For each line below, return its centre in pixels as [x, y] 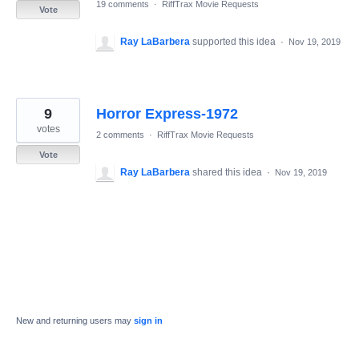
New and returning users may [75, 321]
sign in [148, 321]
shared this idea [228, 173]
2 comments [120, 135]
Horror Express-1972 [167, 114]
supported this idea [235, 42]
